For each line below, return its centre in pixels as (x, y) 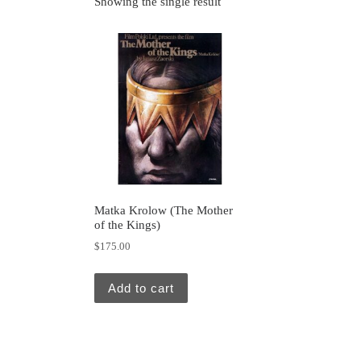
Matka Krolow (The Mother (164, 210)
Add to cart (141, 288)
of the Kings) (127, 224)
